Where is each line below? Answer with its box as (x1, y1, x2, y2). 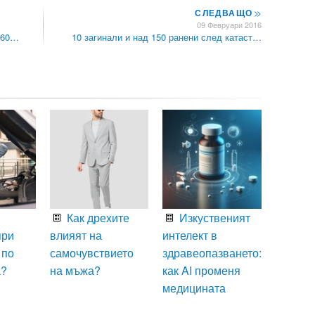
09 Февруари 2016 (197, 19, 262, 31)
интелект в (162, 227, 218, 244)
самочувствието (49, 245, 134, 262)
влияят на (49, 227, 102, 244)
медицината (162, 280, 226, 297)
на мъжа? (49, 262, 101, 279)
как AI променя (162, 262, 241, 279)
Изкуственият (176, 210, 251, 226)
